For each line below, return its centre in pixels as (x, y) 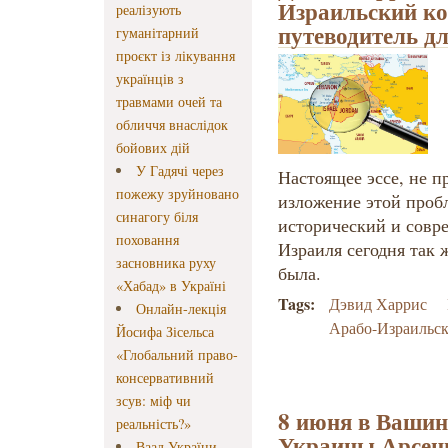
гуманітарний (157, 33)
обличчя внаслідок (172, 125)
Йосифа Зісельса (165, 332)
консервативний (165, 378)
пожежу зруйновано (177, 194)
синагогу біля (157, 217)
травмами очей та (169, 102)
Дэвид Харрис (378, 304)
